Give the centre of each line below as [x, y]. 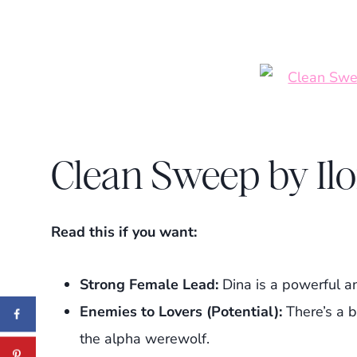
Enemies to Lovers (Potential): [181, 311]
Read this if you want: [124, 231]
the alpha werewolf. [145, 338]
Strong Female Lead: [149, 284]
